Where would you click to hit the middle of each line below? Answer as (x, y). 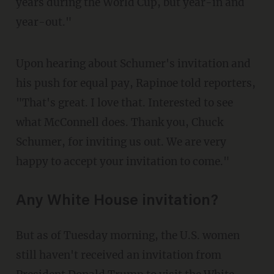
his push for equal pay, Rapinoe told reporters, (135, 83)
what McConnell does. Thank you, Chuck (119, 123)
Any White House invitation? (117, 202)
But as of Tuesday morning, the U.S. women (19, 236)
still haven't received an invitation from (118, 255)
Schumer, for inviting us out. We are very (121, 142)
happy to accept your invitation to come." (122, 162)
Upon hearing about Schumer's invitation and (20, 64)
